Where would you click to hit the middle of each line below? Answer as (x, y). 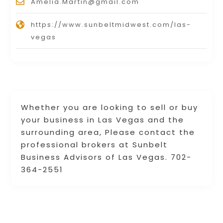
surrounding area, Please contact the (108, 132)
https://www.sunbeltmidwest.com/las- (111, 25)
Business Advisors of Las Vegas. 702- (107, 157)
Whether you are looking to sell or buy (110, 108)
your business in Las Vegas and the (103, 120)
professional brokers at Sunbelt (95, 145)
